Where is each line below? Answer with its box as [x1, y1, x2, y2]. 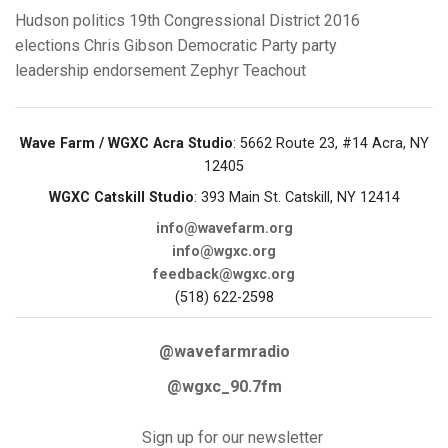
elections [15, 36, 80, 56]
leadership [15, 61, 89, 81]
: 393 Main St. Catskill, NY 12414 [193, 189, 400, 207]
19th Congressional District [129, 11, 320, 31]
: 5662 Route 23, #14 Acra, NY [232, 135, 429, 153]
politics [73, 11, 125, 31]
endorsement [93, 61, 186, 81]
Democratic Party [177, 36, 298, 56]
